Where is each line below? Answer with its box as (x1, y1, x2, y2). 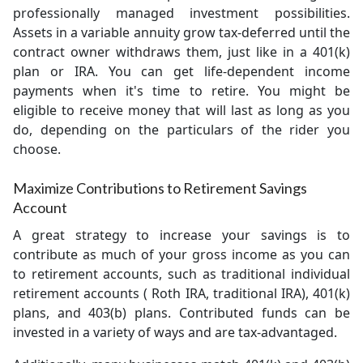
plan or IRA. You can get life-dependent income (13, 62, 350, 80)
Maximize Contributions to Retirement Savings (13, 179, 307, 197)
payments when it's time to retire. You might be (13, 82, 350, 100)
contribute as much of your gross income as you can (13, 246, 350, 263)
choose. (13, 140, 61, 158)
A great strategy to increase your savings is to (13, 226, 350, 244)
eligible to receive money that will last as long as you (13, 101, 350, 119)
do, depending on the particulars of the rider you (13, 121, 350, 139)
